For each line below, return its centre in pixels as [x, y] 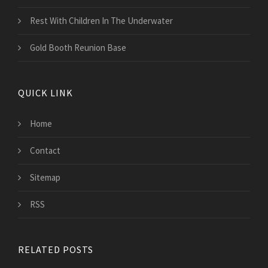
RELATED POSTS [56, 250]
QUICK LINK [45, 93]
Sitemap [45, 178]
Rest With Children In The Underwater [101, 21]
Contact [45, 151]
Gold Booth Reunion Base [78, 48]
